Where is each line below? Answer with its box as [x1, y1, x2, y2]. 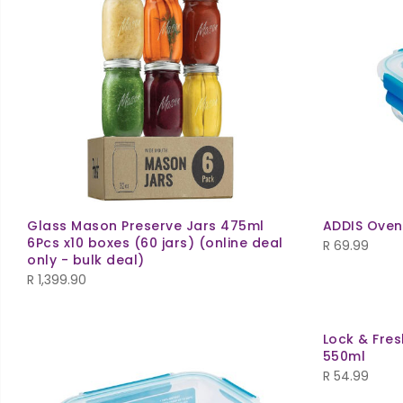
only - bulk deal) [27, 250, 145, 269]
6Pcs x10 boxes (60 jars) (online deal [27, 233, 283, 252]
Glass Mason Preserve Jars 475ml [27, 216, 264, 235]
